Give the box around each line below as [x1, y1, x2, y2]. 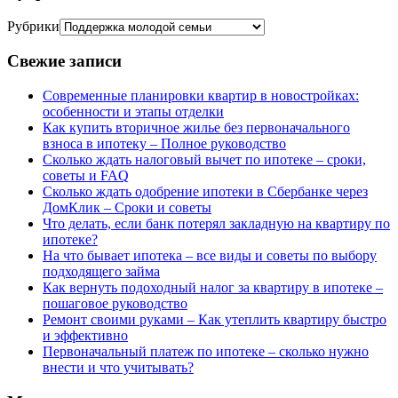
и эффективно [43, 328, 128, 344]
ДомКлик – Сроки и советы [43, 200, 211, 216]
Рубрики [7, 18, 60, 34]
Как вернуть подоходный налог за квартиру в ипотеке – [43, 280, 383, 296]
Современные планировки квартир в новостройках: [43, 88, 359, 104]
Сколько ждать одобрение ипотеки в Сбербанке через [43, 184, 368, 200]
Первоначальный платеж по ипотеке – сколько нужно [43, 344, 369, 360]
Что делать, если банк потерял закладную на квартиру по [43, 216, 390, 232]
